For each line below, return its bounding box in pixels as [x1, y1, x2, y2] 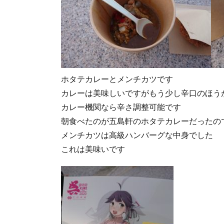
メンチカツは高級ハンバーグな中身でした [61, 129, 213, 139]
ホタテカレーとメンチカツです [61, 73, 173, 83]
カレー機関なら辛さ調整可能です [61, 101, 181, 111]
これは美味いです [61, 143, 125, 153]
